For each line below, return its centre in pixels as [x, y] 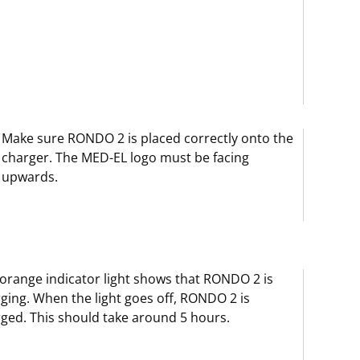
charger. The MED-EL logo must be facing [126, 157]
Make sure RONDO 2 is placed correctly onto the [148, 138]
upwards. [30, 177]
